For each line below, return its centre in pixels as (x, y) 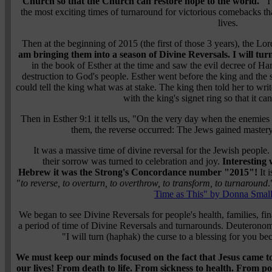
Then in (37, 118)
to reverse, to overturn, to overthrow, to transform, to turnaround (144, 183)
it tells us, (112, 118)
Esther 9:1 (72, 118)
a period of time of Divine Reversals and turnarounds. (122, 225)
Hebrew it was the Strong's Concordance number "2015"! (138, 172)
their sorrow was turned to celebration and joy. (131, 161)
